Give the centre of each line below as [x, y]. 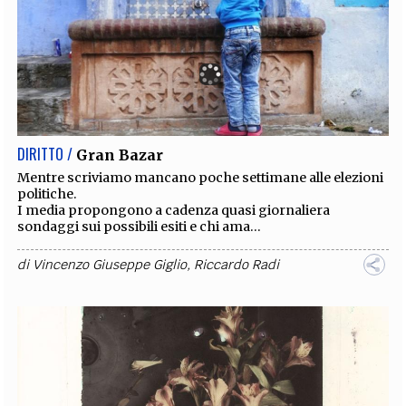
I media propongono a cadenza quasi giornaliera [174, 211]
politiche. [48, 194]
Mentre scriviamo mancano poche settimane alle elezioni [201, 178]
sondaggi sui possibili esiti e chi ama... [140, 227]
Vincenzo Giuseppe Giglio [110, 265]
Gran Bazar [120, 155]
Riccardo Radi [237, 265]
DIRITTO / [45, 155]
